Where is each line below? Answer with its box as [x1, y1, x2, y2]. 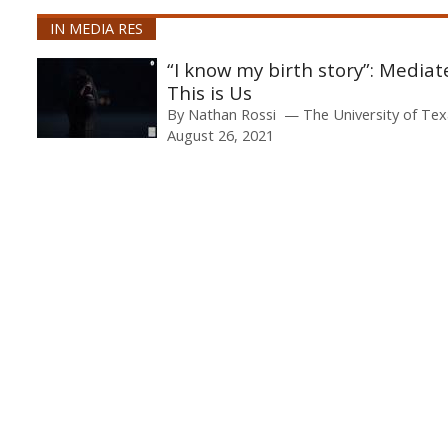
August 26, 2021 [166, 125, 274, 146]
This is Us [166, 80, 252, 106]
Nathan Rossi [187, 104, 276, 125]
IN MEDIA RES [49, 19, 143, 39]
